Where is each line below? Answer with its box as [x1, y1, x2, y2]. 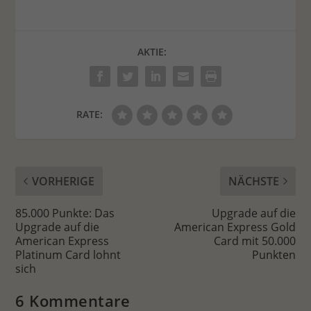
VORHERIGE [32, 173, 95, 189]
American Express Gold [174, 219, 296, 235]
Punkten [251, 246, 296, 262]
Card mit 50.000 [213, 233, 296, 249]
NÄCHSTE [228, 173, 279, 189]
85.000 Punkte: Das [15, 205, 115, 221]
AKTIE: [137, 44, 167, 58]
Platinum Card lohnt [15, 246, 121, 262]
